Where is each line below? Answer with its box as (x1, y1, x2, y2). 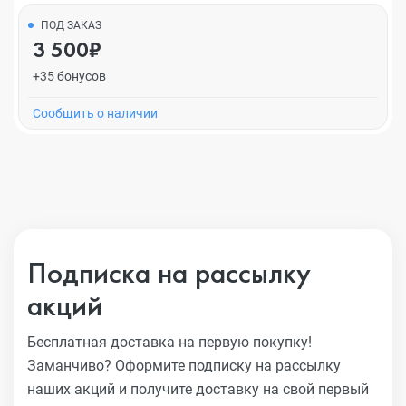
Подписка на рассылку (27, 254, 311, 292)
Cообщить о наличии (33, 106, 158, 121)
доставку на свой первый (196, 381, 369, 398)
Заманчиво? (27, 357, 115, 374)
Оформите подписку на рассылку (115, 357, 341, 374)
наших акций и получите (27, 381, 196, 398)
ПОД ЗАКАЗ (41, 19, 101, 32)
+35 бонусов (33, 69, 106, 83)
